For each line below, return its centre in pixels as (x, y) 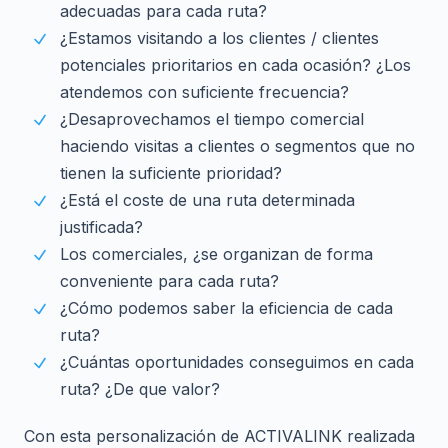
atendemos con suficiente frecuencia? (204, 92)
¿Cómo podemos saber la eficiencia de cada (226, 308)
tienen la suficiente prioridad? (171, 173)
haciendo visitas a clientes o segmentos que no (237, 146)
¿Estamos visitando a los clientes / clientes (219, 38)
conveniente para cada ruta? (169, 281)
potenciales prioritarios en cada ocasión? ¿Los (235, 65)
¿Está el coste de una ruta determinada (207, 200)
